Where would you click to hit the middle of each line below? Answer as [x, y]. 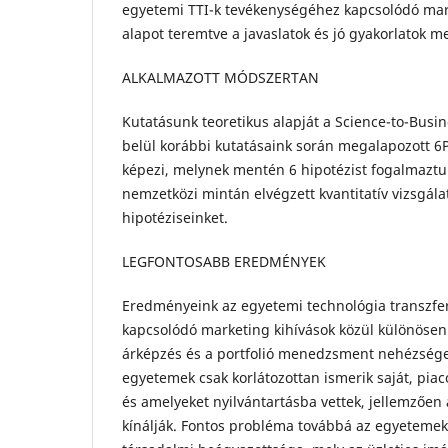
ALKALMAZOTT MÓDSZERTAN [220, 77]
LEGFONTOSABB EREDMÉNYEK [224, 261]
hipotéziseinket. [175, 217]
